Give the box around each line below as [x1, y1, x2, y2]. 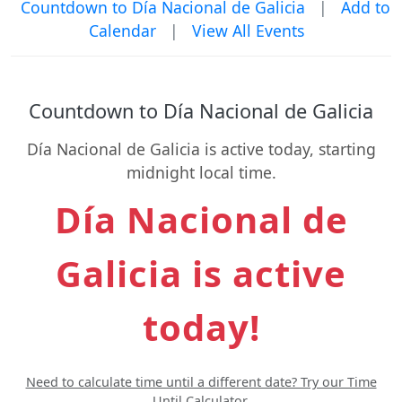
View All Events [192, 20, 304, 41]
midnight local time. [126, 162, 276, 183]
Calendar [89, 20, 156, 41]
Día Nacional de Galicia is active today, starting [26, 138, 376, 160]
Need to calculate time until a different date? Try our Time [25, 373, 377, 390]
